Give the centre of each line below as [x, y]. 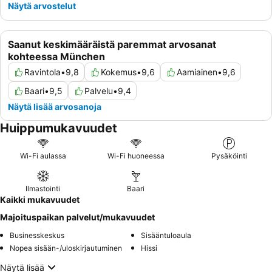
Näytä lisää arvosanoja [55, 107]
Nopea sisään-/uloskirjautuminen [66, 248]
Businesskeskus [37, 236]
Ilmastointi [43, 189]
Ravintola [42, 72]
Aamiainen [197, 72]
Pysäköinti [229, 156]
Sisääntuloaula [166, 236]
